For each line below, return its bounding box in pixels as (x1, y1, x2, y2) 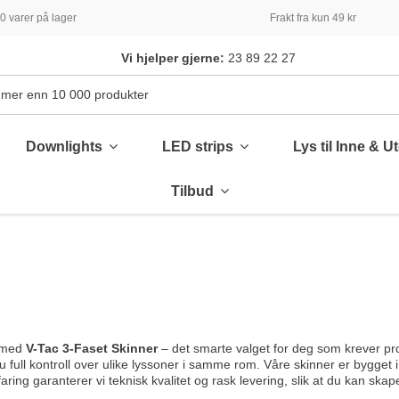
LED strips (162, 139, 237, 155)
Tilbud (170, 183, 217, 199)
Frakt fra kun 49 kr (270, 12, 356, 24)
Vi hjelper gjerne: (120, 51, 224, 65)
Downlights (26, 139, 106, 155)
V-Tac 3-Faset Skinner (25, 341, 158, 355)
